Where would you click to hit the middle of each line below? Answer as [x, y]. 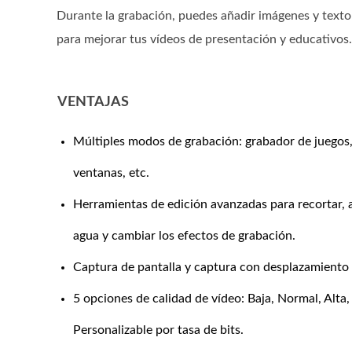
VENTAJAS [93, 102]
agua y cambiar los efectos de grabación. [184, 236]
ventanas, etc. [111, 173]
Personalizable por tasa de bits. [158, 330]
